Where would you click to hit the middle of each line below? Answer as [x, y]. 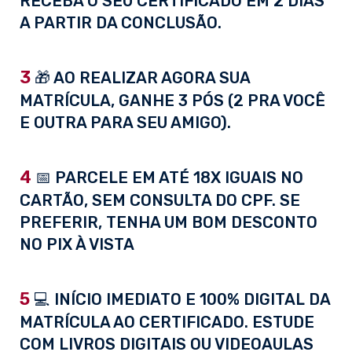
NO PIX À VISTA [77, 245]
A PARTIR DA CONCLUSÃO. [121, 23]
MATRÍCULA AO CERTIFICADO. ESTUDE [167, 323]
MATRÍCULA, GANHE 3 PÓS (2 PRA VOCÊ [172, 101]
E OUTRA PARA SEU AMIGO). [125, 123]
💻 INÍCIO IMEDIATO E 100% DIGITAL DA [180, 300]
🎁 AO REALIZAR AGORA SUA [140, 78]
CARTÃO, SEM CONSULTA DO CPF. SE [160, 201]
